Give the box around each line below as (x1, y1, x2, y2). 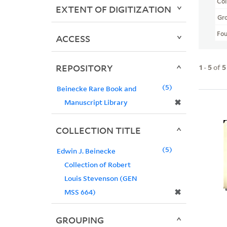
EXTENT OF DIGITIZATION (55, 3, 171, 16)
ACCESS (55, 32, 90, 45)
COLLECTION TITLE (55, 124, 141, 137)
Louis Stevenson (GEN (64, 173, 137, 183)
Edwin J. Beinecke (56, 146, 116, 156)
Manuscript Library (64, 97, 128, 107)
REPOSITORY (55, 62, 113, 74)
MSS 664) (64, 187, 96, 197)
